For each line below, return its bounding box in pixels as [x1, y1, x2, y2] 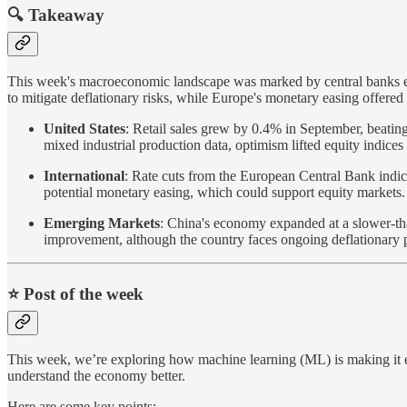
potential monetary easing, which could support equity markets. [44, 184, 405, 200]
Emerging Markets [44, 214, 160, 231]
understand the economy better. [7, 368, 185, 384]
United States [44, 120, 125, 136]
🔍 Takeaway [7, 5, 104, 25]
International [44, 167, 124, 184]
